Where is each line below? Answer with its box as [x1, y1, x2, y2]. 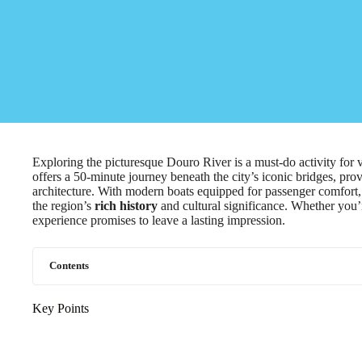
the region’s [32, 199, 95, 213]
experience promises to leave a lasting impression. [32, 213, 285, 227]
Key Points [32, 301, 89, 315]
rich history [95, 199, 158, 213]
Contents [49, 260, 89, 271]
